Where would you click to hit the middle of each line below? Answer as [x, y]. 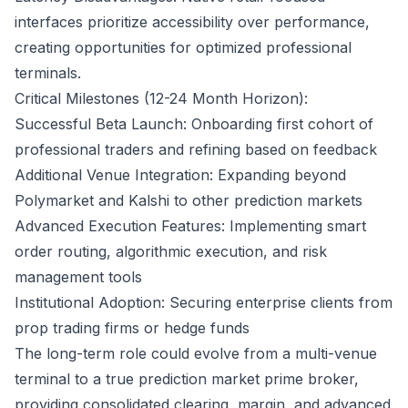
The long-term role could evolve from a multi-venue [196, 353]
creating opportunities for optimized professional [183, 47]
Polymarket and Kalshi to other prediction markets [189, 200]
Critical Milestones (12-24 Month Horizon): [161, 98]
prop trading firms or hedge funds [132, 328]
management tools [78, 277]
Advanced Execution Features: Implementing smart [190, 226]
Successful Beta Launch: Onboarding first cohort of [194, 124]
